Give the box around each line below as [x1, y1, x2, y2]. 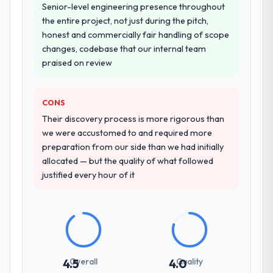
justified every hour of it [42, 169, 135, 180]
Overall [69, 255, 97, 267]
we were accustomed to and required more [42, 127, 213, 138]
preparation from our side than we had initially [42, 141, 224, 152]
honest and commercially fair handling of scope [42, 29, 230, 40]
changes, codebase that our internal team [42, 43, 207, 54]
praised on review [42, 57, 113, 68]
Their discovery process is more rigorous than [42, 113, 225, 124]
